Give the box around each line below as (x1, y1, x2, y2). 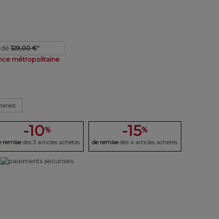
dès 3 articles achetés (22, 138, 80, 146)
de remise (92, 138, 119, 146)
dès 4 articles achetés (120, 138, 178, 146)
